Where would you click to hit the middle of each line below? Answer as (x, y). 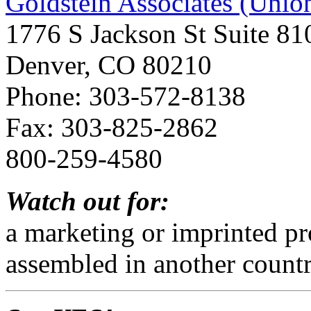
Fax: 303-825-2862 (112, 127)
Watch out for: (87, 201)
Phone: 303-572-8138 (126, 96)
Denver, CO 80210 (109, 65)
